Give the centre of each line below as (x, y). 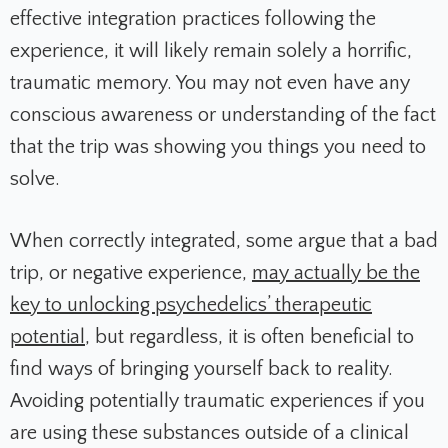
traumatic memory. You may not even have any (210, 83)
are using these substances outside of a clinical (209, 433)
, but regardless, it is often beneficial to (249, 337)
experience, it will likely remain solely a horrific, (211, 51)
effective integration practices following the (193, 19)
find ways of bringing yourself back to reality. (201, 369)
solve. (35, 179)
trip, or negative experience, (131, 273)
